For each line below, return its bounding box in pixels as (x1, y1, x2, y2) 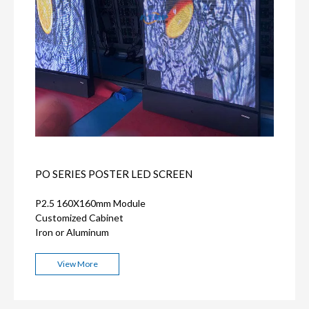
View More (57, 259, 98, 269)
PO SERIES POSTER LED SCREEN (35, 168, 192, 180)
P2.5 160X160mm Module (35, 197, 146, 209)
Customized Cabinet (35, 212, 123, 223)
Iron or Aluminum (35, 226, 109, 238)
